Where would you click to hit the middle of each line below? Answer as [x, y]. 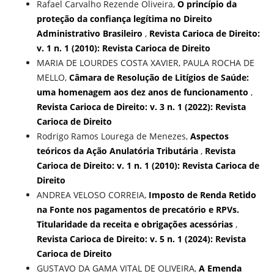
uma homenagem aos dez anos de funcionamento [143, 92]
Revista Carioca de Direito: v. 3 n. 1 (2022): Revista [141, 107]
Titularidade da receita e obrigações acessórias [136, 224]
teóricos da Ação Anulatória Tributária [118, 151]
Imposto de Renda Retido [202, 195]
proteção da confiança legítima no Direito [124, 19]
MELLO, [53, 78]
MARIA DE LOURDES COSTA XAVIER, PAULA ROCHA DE [145, 63]
